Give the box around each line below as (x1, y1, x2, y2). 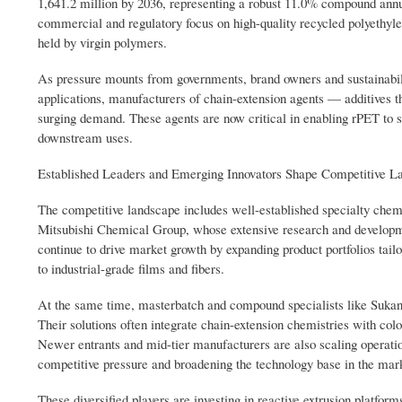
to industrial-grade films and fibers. (38, 259, 224, 278)
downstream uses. (38, 128, 133, 147)
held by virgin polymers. (38, 33, 167, 52)
